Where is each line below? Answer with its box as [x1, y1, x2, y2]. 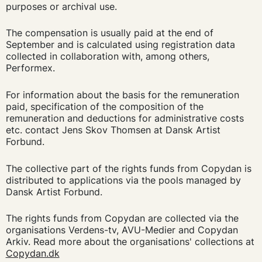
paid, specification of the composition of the [5, 100, 204, 112]
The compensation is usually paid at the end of [5, 27, 213, 39]
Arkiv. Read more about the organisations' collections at [5, 236, 254, 248]
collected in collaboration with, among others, [5, 50, 209, 63]
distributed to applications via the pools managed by [5, 174, 241, 186]
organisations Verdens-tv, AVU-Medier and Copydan [5, 224, 238, 236]
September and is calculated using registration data [5, 39, 235, 51]
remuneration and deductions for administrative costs [5, 112, 244, 124]
